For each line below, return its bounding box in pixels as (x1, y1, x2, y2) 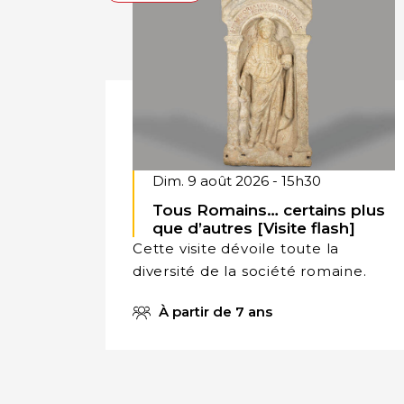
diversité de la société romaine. (133, 262, 367, 280)
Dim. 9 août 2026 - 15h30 (152, 171, 321, 189)
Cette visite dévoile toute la (133, 239, 340, 257)
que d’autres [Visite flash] (152, 218, 355, 237)
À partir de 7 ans (155, 302, 272, 320)
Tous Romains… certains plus (152, 200, 385, 219)
